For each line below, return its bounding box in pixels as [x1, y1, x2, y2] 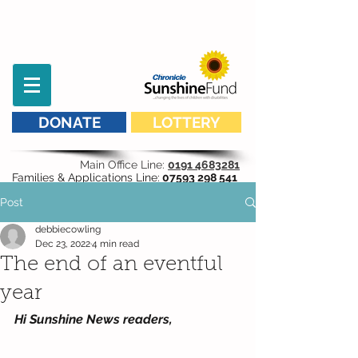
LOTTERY [152, 113, 221, 131]
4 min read [92, 238, 139, 249]
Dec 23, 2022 [35, 238, 90, 249]
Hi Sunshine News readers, [14, 312, 173, 327]
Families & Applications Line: [12, 171, 160, 184]
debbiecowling [35, 224, 101, 235]
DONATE [38, 113, 101, 131]
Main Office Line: [80, 158, 168, 171]
